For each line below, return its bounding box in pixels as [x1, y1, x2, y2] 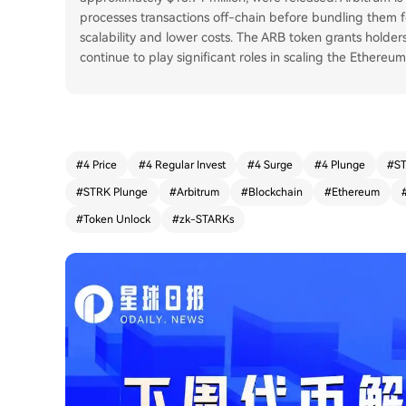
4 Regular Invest [146, 159, 226, 171]
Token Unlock [83, 213, 150, 226]
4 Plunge [322, 159, 365, 171]
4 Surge [255, 159, 293, 171]
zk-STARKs [179, 213, 234, 226]
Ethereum [332, 186, 380, 198]
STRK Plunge [83, 186, 148, 198]
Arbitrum [177, 186, 219, 198]
